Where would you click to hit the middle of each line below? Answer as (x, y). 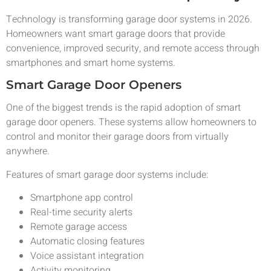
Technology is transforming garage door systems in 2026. (129, 19)
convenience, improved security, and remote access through (133, 48)
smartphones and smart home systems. (91, 63)
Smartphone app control (82, 198)
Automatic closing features (87, 242)
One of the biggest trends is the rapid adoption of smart (123, 108)
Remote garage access (79, 227)
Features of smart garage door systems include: (107, 175)
